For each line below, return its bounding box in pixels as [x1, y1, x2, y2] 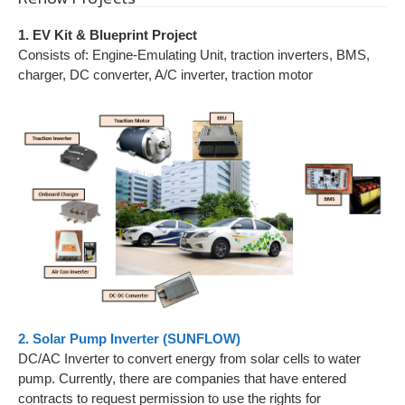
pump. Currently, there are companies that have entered [18, 371, 346, 387]
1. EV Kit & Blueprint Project [18, 26, 197, 42]
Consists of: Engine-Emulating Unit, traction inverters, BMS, [18, 46, 370, 62]
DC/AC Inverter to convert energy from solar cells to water [18, 351, 361, 367]
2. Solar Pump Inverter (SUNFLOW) [18, 331, 240, 347]
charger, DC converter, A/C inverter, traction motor [18, 66, 313, 82]
